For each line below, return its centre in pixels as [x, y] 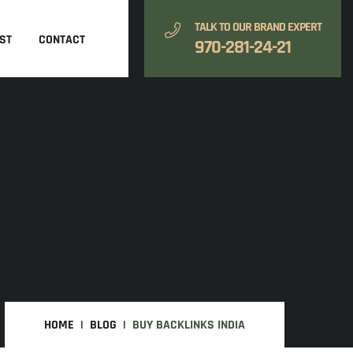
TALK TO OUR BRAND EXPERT [258, 27]
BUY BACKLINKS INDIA [189, 325]
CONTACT [62, 40]
